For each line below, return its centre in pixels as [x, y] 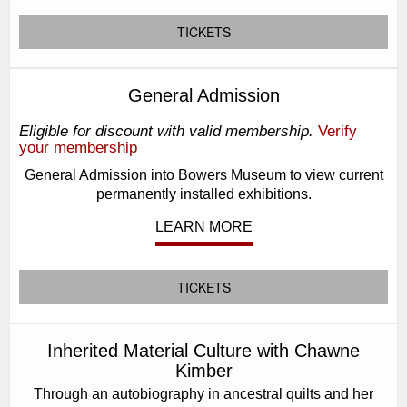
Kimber [203, 371]
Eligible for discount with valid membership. [166, 131]
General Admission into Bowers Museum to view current [203, 174]
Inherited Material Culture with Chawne [203, 351]
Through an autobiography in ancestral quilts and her [203, 393]
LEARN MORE [203, 227]
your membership [78, 148]
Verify [338, 131]
